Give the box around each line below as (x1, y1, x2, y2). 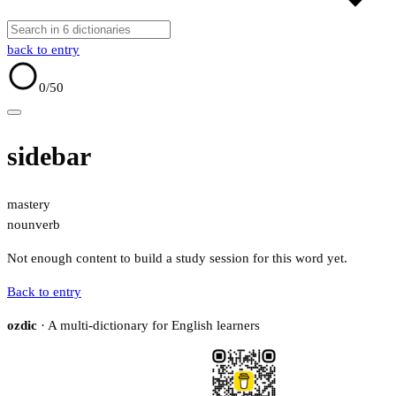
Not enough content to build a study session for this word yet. (7, 251, 347, 266)
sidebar (7, 141, 91, 171)
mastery (7, 197, 50, 212)
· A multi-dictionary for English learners (37, 318, 260, 333)
